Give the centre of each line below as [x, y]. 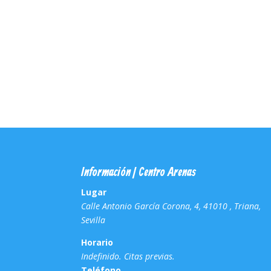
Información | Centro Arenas [139, 172]
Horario [97, 242]
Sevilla [93, 220]
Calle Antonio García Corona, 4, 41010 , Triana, [171, 206]
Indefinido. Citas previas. [128, 256]
